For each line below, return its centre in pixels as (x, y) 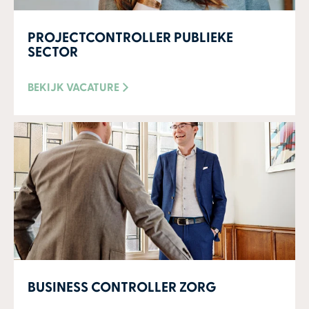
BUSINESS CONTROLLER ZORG (122, 288)
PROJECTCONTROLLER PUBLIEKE (130, 38)
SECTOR (53, 52)
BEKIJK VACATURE (73, 88)
